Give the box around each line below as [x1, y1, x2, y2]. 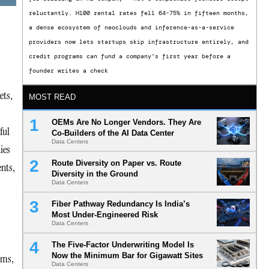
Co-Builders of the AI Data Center [51, 128, 174, 138]
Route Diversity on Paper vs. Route [51, 159, 181, 168]
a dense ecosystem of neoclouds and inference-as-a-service [28, 23, 234, 32]
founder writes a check [28, 67, 108, 75]
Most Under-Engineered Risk [51, 210, 158, 220]
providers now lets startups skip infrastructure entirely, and [28, 38, 249, 46]
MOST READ [28, 92, 76, 102]
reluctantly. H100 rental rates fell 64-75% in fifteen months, [28, 9, 249, 17]
